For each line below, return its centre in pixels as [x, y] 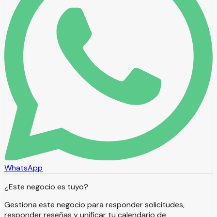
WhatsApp [23, 168]
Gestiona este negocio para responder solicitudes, [94, 204]
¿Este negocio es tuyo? [46, 186]
